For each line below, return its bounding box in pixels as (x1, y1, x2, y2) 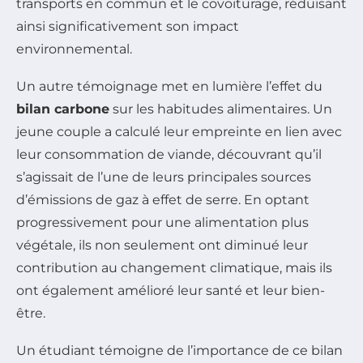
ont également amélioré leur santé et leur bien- (16, 282, 325, 298)
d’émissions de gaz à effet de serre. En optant (16, 191, 310, 207)
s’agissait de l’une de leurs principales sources (16, 169, 311, 185)
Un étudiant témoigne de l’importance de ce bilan (16, 342, 343, 358)
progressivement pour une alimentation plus (16, 214, 309, 230)
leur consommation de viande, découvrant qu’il (16, 146, 322, 162)
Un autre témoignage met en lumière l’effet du (16, 78, 322, 94)
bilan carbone (16, 100, 109, 117)
